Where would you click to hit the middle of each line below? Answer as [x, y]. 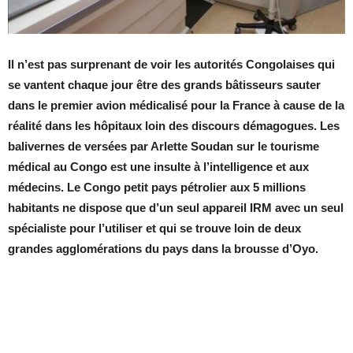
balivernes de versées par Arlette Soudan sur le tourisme [163, 147]
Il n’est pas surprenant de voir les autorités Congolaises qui [171, 65]
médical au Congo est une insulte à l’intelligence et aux [158, 167]
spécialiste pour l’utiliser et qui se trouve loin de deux [154, 229]
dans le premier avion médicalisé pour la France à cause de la [176, 106]
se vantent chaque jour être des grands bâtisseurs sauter [164, 85]
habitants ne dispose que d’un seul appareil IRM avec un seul [176, 208]
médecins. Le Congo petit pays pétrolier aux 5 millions [157, 188]
